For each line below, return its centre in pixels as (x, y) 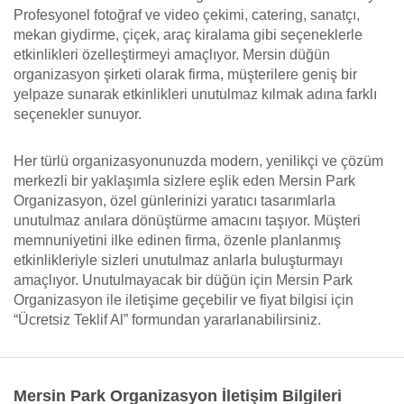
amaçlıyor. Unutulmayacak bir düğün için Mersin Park (183, 280)
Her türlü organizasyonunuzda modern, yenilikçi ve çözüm (198, 161)
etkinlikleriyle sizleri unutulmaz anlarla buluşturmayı (178, 260)
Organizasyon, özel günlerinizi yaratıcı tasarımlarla (174, 201)
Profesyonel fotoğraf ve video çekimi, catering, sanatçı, (187, 15)
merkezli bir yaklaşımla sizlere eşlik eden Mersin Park (184, 181)
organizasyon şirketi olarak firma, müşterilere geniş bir (185, 74)
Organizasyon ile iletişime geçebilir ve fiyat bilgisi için (184, 300)
